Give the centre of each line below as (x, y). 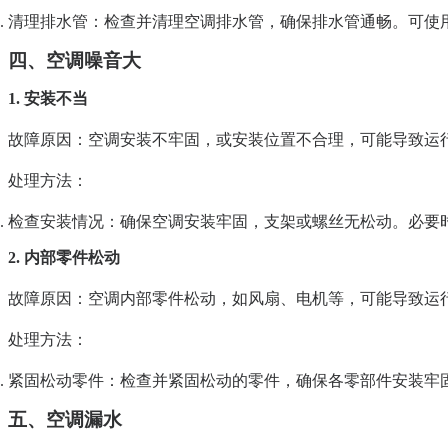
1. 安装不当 (48, 99)
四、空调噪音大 (74, 61)
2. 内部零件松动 (64, 258)
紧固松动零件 (56, 381)
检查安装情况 (56, 222)
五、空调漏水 (65, 420)
